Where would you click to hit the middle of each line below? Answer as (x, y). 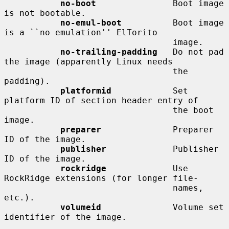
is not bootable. (45, 13)
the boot (88, 110)
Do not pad (191, 52)
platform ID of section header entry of (101, 100)
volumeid (81, 207)
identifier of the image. (65, 217)
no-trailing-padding (109, 52)
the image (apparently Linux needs (88, 61)
